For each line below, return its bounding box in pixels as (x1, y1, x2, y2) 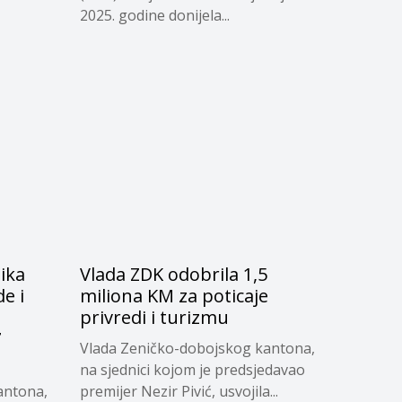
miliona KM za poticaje (79, 284, 268, 309)
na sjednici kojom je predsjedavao (79, 360, 305, 380)
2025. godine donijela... (79, 4, 230, 25)
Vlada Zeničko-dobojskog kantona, (79, 338, 315, 359)
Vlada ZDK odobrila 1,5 (79, 262, 267, 287)
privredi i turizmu (79, 305, 229, 330)
